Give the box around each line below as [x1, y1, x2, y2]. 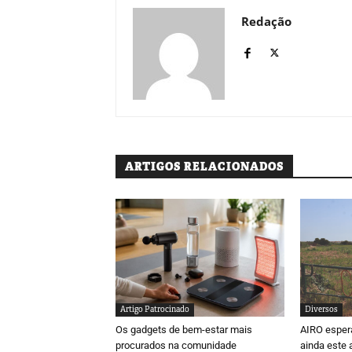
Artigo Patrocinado [120, 303, 189, 314]
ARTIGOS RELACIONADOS [125, 159, 284, 174]
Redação [241, 13, 291, 29]
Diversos [304, 303, 338, 314]
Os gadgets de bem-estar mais [115, 323, 252, 335]
